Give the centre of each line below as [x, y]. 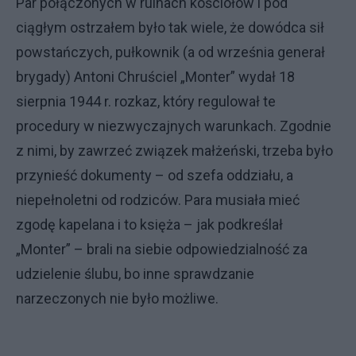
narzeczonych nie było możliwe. [117, 298]
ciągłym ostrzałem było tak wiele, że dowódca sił [170, 27]
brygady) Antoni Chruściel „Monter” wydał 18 [155, 77]
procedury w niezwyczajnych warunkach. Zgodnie [174, 126]
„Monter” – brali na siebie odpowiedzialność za [162, 249]
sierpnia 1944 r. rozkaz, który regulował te [146, 101]
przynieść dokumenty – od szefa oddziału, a [155, 175]
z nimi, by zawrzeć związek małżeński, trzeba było [174, 151]
